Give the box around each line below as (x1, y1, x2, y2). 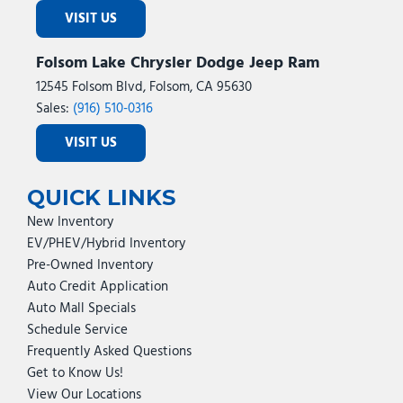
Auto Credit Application (27, 276, 168, 298)
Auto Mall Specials (27, 298, 136, 319)
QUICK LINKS (27, 184, 175, 210)
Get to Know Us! (27, 363, 123, 384)
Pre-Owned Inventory (27, 255, 153, 276)
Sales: (36, 98, 73, 120)
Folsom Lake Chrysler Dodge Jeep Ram (36, 50, 319, 76)
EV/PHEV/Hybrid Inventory (27, 233, 185, 255)
